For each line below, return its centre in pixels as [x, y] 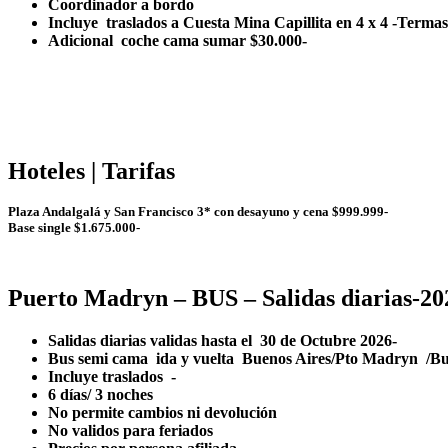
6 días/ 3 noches [114, 395]
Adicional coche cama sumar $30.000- [177, 40]
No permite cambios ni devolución [164, 413]
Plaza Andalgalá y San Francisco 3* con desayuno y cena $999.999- [198, 212]
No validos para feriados [140, 431]
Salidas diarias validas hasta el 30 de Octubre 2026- [222, 341]
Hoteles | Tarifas [91, 170]
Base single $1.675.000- [74, 228]
